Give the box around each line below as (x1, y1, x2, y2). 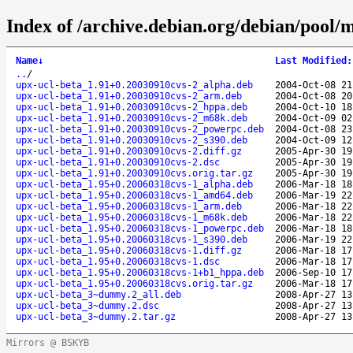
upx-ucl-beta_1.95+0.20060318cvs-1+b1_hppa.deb (16, 266, 264, 278)
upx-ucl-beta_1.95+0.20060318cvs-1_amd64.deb (16, 189, 253, 201)
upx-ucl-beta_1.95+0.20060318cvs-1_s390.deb (16, 233, 247, 245)
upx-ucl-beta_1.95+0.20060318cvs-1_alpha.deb (16, 178, 253, 190)
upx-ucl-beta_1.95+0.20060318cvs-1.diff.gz (16, 244, 242, 256)
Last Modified (275, 54, 347, 66)
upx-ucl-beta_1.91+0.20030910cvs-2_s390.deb (16, 134, 247, 146)
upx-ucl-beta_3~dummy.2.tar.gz (16, 310, 176, 322)
